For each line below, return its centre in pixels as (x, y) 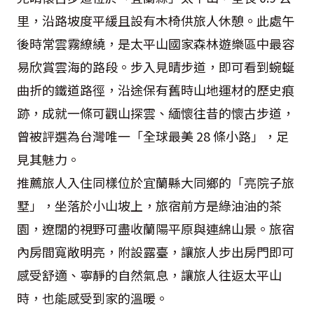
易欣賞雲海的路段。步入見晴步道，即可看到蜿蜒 (156, 66)
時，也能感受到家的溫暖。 (93, 298)
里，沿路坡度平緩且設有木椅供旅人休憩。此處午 (156, 20)
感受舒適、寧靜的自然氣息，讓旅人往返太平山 (149, 274)
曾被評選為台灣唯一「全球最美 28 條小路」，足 (153, 136)
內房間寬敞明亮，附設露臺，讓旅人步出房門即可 (156, 251)
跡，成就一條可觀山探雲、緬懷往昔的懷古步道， (156, 112)
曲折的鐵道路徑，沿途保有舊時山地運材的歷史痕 (156, 89)
